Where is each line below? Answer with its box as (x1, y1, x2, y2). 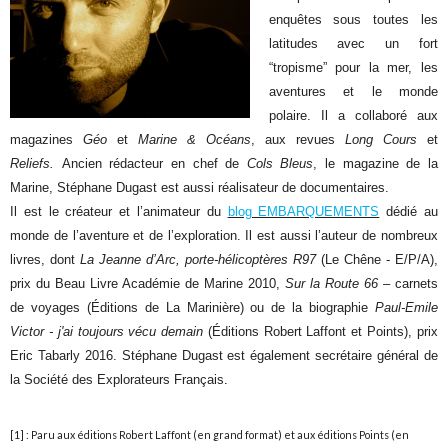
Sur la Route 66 (284, 276, 378, 292)
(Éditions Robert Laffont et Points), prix (203, 324, 438, 340)
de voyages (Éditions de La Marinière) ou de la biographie (10, 300, 375, 316)
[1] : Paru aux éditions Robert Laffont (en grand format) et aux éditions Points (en (10, 428, 410, 442)
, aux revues (251, 132, 345, 148)
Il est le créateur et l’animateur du (10, 204, 228, 220)
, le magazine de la (313, 156, 438, 172)
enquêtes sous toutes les (268, 12, 438, 28)
